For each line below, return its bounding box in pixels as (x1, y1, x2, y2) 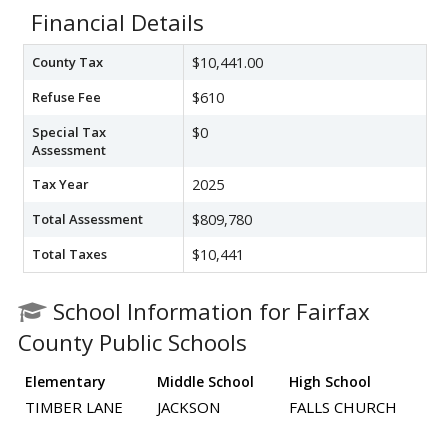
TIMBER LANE (25, 397, 123, 418)
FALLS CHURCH (289, 397, 397, 418)
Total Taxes (32, 245, 107, 264)
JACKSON (157, 397, 220, 418)
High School (289, 372, 371, 392)
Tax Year (32, 175, 89, 194)
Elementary (25, 372, 106, 392)
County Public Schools (18, 327, 247, 359)
